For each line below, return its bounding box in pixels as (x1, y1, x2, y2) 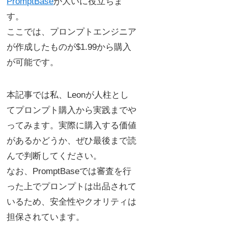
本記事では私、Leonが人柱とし (7, 90, 129, 100)
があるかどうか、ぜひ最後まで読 (7, 135, 137, 146)
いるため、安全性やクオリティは (7, 196, 137, 207)
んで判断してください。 (7, 151, 102, 161)
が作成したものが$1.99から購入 (7, 42, 132, 52)
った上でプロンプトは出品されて (7, 181, 137, 191)
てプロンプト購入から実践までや (7, 105, 137, 115)
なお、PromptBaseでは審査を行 (7, 166, 132, 176)
